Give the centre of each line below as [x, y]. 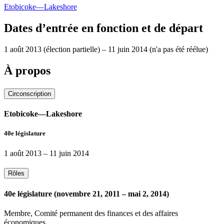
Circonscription [29, 93]
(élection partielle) [72, 49]
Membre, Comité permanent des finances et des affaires [91, 213]
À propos [27, 71]
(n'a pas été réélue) [179, 49]
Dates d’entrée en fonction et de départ [103, 28]
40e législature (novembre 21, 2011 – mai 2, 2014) [86, 193]
